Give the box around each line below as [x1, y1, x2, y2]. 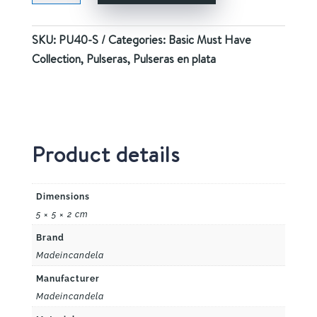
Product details [31, 139, 180, 170]
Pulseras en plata [132, 51, 216, 67]
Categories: [108, 32, 168, 48]
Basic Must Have [168, 32, 251, 48]
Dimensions [35, 192, 90, 202]
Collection [31, 51, 81, 67]
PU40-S [58, 32, 98, 48]
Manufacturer [35, 274, 100, 284]
